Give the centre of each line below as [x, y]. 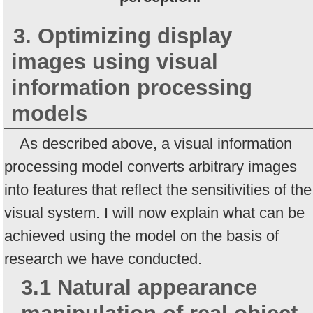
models [49, 113]
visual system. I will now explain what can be [154, 212]
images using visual [115, 61]
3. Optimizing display [123, 36]
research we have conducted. [103, 259]
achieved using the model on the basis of [141, 235]
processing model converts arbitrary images [151, 166]
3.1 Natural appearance [139, 287]
